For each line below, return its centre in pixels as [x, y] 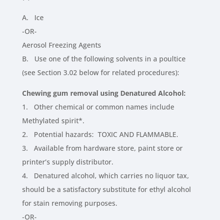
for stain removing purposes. [69, 203]
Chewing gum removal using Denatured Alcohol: [104, 93]
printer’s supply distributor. [68, 162]
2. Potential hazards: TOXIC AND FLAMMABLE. [100, 135]
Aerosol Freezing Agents [61, 45]
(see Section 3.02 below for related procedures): [100, 73]
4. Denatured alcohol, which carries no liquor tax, [105, 176]
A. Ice [33, 18]
